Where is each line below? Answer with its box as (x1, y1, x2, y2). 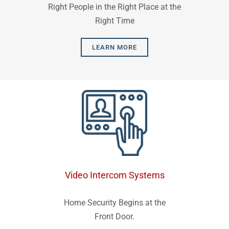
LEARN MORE (92, 43, 137, 52)
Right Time (95, 16, 134, 26)
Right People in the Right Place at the (48, 2, 181, 12)
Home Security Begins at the (63, 197, 166, 208)
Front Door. (95, 211, 134, 221)
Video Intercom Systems (64, 169, 165, 180)
